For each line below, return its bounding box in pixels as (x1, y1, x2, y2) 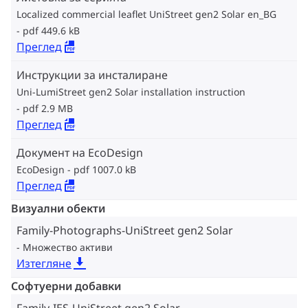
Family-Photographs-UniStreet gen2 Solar (16, 223, 233, 238)
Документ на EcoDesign (16, 145, 143, 160)
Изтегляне (16, 256, 71, 271)
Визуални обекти (11, 201, 105, 216)
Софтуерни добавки (11, 278, 121, 294)
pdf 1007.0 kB (74, 163, 136, 176)
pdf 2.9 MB (23, 102, 73, 115)
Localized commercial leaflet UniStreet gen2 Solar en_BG (16, 8, 276, 21)
